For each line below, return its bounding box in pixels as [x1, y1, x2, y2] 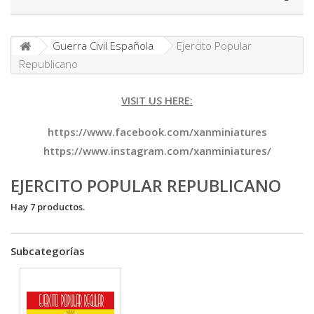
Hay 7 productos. [11, 200, 85, 213]
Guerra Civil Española [53, 39, 153, 53]
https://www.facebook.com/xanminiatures [47, 125, 267, 139]
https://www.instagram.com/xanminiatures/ [43, 144, 271, 158]
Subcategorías [11, 244, 85, 258]
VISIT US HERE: [121, 93, 193, 107]
